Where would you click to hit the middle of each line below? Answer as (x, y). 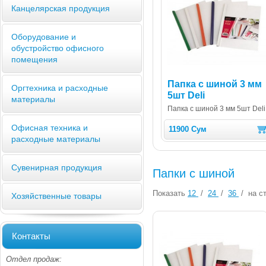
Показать (169, 194)
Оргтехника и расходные (60, 88)
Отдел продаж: (34, 259)
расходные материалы (56, 139)
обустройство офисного (58, 48)
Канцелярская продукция (61, 8)
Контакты (31, 236)
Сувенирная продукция (57, 167)
